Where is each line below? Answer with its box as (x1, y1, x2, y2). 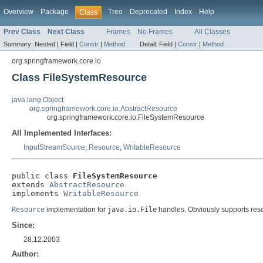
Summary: (4, 41, 35, 48)
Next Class (48, 28, 85, 36)
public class (12, 171, 73, 181)
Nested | (35, 41, 60, 48)
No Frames (137, 28, 173, 36)
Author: (12, 249, 39, 259)
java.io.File (107, 205, 157, 214)
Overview (4, 8, 33, 16)
